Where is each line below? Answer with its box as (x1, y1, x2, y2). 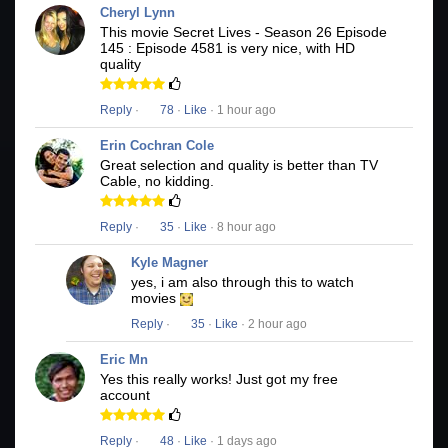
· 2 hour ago (238, 317, 307, 332)
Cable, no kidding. (100, 173, 214, 190)
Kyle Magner (131, 255, 208, 271)
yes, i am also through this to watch (131, 274, 354, 291)
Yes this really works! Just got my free (100, 371, 338, 388)
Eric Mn (100, 352, 148, 368)
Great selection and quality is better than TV (100, 157, 378, 174)
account (100, 387, 150, 404)
